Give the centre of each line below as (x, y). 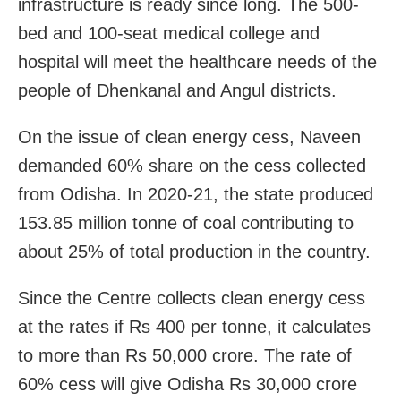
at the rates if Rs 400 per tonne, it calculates (194, 326)
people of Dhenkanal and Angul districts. (177, 90)
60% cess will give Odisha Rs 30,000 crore (188, 384)
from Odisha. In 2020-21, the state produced (196, 194)
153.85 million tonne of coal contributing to (186, 222)
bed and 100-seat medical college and (169, 33)
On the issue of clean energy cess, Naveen (189, 137)
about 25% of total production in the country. (194, 251)
